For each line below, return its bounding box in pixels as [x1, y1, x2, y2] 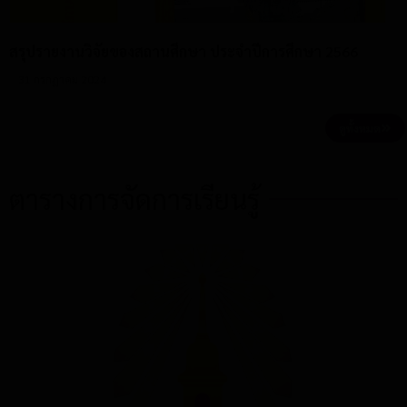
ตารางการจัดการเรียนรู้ [9, 180, 260, 216]
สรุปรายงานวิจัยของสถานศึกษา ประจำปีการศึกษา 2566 [9, 41, 358, 61]
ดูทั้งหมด [339, 120, 381, 135]
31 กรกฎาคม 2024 [81, 71, 106, 86]
